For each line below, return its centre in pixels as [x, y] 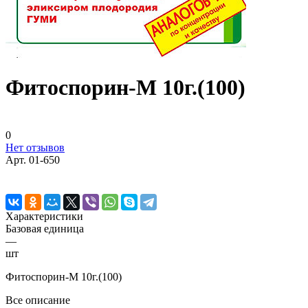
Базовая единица [45, 228]
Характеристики [44, 216]
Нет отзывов [35, 147]
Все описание [38, 300]
